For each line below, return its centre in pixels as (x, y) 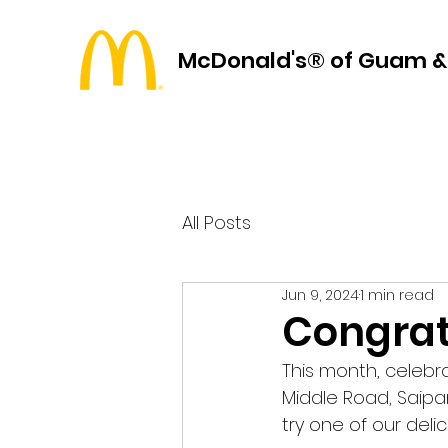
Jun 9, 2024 (320, 294)
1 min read (397, 294)
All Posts (216, 222)
